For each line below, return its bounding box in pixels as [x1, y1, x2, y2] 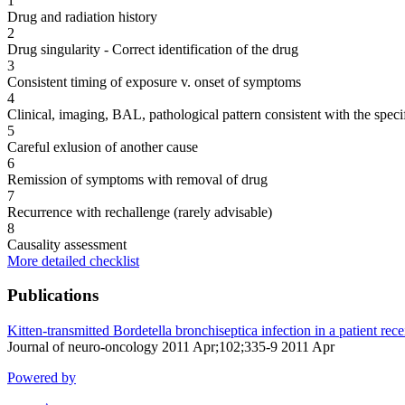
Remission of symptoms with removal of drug [7, 171, 268, 187]
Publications [7, 286, 99, 306]
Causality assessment [7, 236, 127, 252]
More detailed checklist [7, 252, 139, 268]
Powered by [7, 369, 76, 385]
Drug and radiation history [7, 8, 157, 24]
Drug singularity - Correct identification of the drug [7, 41, 298, 57]
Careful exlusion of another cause [7, 138, 198, 155]
